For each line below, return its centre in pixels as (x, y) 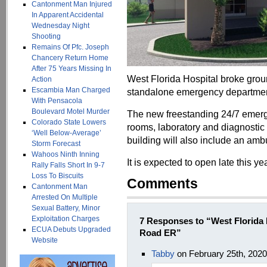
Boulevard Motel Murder (71, 111)
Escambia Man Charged (71, 90)
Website (45, 240)
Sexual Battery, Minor (66, 208)
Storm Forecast (56, 144)
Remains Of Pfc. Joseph (70, 47)
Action (42, 79)
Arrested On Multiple (65, 197)
